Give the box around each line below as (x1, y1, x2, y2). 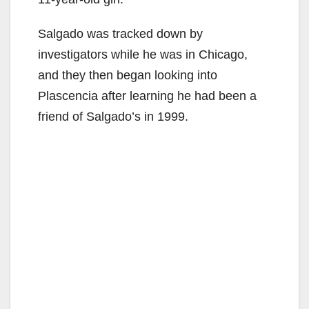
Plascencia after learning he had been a (38, 88, 257, 103)
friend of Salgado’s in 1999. (38, 109, 188, 123)
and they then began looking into (38, 68, 217, 82)
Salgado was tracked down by (38, 26, 203, 41)
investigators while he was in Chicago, (38, 47, 248, 61)
